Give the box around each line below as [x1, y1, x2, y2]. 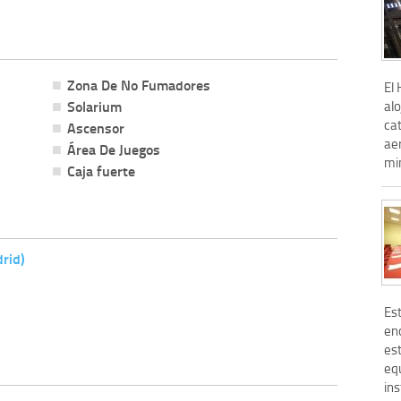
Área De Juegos [66, 138, 160, 159]
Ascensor [66, 116, 124, 138]
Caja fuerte [66, 159, 135, 181]
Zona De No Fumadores [66, 73, 210, 95]
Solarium [66, 95, 122, 116]
